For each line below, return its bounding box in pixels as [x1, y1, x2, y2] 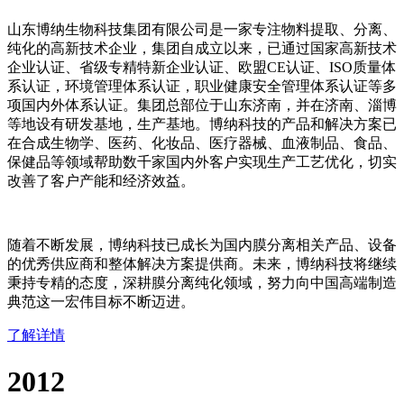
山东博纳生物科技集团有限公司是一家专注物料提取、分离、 [7, 22, 397, 38]
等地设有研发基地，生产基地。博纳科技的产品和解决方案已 [7, 116, 397, 133]
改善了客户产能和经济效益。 [7, 173, 195, 189]
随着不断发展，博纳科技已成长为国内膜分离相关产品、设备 [7, 237, 397, 253]
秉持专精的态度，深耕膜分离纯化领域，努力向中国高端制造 [7, 275, 397, 291]
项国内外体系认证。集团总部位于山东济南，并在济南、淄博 [7, 97, 397, 114]
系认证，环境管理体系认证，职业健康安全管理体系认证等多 [7, 78, 397, 95]
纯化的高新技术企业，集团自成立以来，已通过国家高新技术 [7, 41, 397, 57]
